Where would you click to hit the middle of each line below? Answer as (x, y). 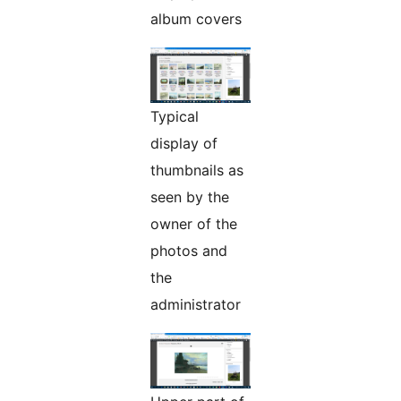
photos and (189, 251)
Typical (175, 117)
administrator (196, 305)
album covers (196, 19)
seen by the (190, 197)
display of (184, 144)
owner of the (194, 224)
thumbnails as (197, 171)
